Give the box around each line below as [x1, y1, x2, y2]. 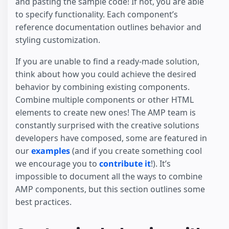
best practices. [15, 196, 72, 208]
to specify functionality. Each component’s [15, 8, 178, 20]
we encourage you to [15, 158, 99, 170]
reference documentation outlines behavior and [15, 21, 201, 33]
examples [31, 145, 70, 157]
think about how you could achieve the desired [15, 68, 196, 80]
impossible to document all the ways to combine [15, 171, 202, 182]
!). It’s [151, 158, 171, 170]
